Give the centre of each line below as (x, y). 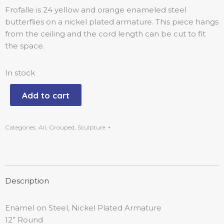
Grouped (62, 127)
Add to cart (46, 95)
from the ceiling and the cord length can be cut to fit (105, 34)
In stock (20, 73)
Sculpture (91, 127)
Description (27, 181)
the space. (25, 46)
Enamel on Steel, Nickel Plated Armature (83, 208)
